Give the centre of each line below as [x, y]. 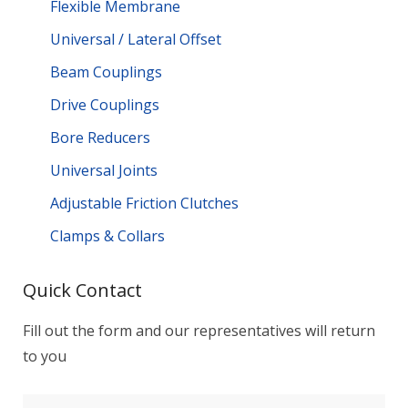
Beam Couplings [106, 72]
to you [45, 356]
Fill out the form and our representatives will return [199, 331]
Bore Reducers [100, 138]
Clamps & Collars [107, 236]
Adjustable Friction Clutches [144, 203]
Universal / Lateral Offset [136, 39]
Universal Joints [104, 170]
